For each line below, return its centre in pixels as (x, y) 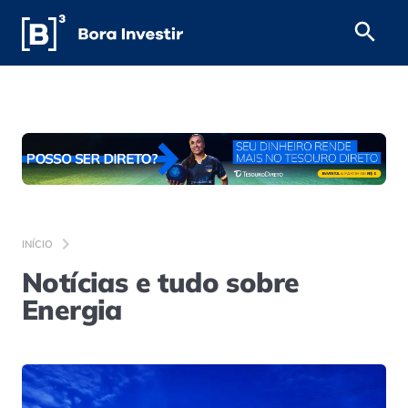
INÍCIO (37, 244)
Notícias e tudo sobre (161, 282)
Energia (72, 309)
